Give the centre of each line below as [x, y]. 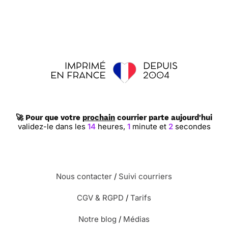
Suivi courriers [145, 176]
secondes [191, 126]
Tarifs [141, 198]
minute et [150, 126]
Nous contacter [84, 176]
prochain [99, 118]
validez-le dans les [53, 126]
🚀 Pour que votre [49, 118]
